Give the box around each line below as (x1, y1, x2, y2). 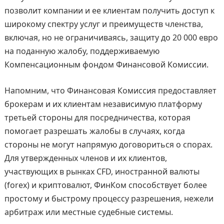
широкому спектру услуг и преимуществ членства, (4, 18, 203, 30)
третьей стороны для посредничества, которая (4, 112, 190, 123)
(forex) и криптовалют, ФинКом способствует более (4, 179, 207, 191)
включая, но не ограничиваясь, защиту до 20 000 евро (4, 32, 218, 43)
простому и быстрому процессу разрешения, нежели (4, 193, 213, 204)
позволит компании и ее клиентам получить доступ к (4, 5, 214, 16)
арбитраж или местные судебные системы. (4, 206, 173, 218)
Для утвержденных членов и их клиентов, (4, 152, 167, 164)
